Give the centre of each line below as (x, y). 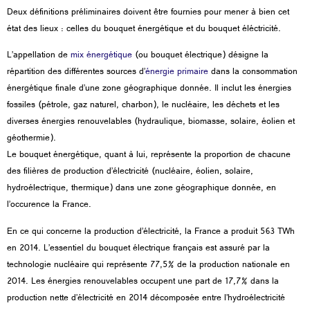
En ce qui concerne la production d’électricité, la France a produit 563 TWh (151, 232)
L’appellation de (39, 56)
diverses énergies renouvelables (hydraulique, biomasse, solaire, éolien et (151, 123)
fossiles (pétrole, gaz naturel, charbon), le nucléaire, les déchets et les (143, 106)
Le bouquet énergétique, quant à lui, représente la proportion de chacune (149, 156)
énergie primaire (177, 73)
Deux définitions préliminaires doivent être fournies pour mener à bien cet (148, 13)
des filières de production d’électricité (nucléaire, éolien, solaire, (130, 173)
